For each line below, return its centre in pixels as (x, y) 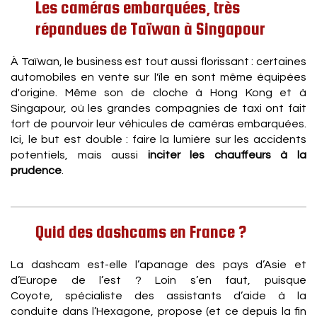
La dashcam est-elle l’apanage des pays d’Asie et (158, 265)
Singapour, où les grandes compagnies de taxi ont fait (158, 108)
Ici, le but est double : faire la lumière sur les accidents (158, 139)
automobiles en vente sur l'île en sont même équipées (158, 77)
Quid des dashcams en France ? (141, 232)
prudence (36, 171)
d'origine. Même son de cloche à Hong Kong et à (158, 93)
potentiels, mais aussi (75, 155)
